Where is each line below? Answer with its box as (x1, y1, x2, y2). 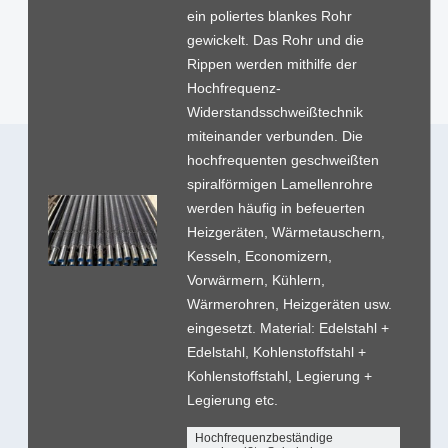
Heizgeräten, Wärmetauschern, (186, 223, 385, 240)
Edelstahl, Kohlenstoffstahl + (186, 343, 366, 360)
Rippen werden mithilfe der (186, 55, 357, 72)
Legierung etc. (186, 391, 278, 408)
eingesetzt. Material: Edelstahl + (186, 319, 389, 336)
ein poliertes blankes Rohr (186, 7, 352, 24)
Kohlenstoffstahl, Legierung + (186, 367, 372, 384)
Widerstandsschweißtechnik (186, 103, 363, 120)
